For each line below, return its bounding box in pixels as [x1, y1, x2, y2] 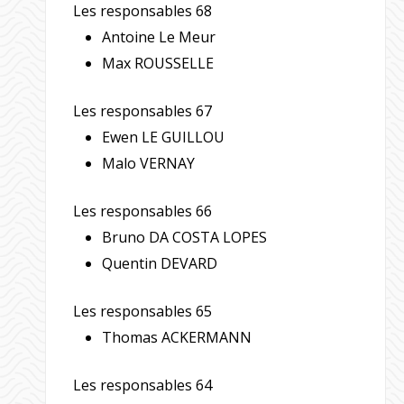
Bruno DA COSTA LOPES [102, 227, 268, 248]
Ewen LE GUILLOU [102, 127, 225, 148]
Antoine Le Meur [102, 27, 216, 48]
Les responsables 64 [73, 375, 213, 396]
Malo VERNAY [102, 153, 196, 174]
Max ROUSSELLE [102, 53, 215, 74]
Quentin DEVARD [102, 253, 218, 274]
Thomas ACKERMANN [102, 327, 252, 348]
